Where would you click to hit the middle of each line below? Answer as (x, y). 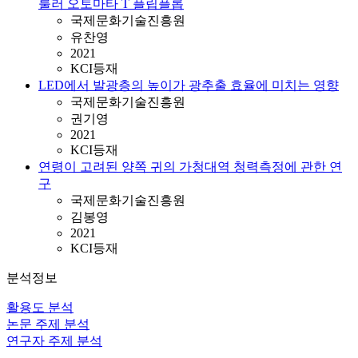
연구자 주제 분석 (54, 341)
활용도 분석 (40, 307)
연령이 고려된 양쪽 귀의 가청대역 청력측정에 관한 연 (190, 167)
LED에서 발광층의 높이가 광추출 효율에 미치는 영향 (189, 85)
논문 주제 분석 (48, 324)
